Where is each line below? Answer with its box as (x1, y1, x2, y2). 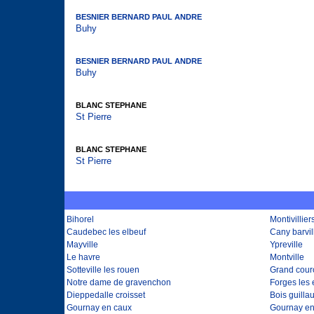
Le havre (67, 252, 100, 262)
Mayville (67, 240, 98, 250)
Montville (270, 252, 304, 262)
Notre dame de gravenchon (67, 278, 171, 287)
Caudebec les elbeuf (67, 227, 146, 237)
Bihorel (67, 214, 94, 224)
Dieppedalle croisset (67, 290, 145, 300)
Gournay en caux (67, 303, 132, 313)
